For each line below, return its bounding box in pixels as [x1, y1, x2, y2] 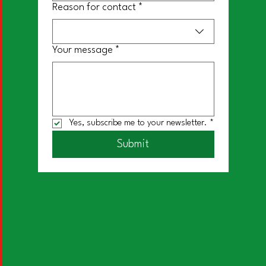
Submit [117, 139, 150, 150]
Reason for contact [52, 2, 136, 12]
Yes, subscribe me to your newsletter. [68, 119, 207, 128]
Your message [52, 45, 113, 55]
